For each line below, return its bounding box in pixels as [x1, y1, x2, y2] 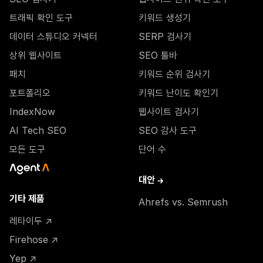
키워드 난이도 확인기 [139, 87, 218, 99]
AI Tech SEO [9, 124, 66, 136]
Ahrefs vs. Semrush [139, 196, 228, 208]
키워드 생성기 [139, 12, 191, 23]
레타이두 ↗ [9, 215, 52, 227]
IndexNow [9, 106, 55, 117]
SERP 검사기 [139, 31, 191, 42]
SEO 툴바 [139, 49, 177, 61]
